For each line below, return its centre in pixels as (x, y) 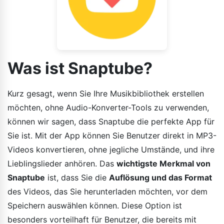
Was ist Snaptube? (80, 68)
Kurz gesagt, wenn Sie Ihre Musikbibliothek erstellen (106, 93)
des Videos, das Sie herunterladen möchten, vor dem (107, 191)
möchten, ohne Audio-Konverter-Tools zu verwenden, (108, 107)
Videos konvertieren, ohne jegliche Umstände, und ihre (111, 149)
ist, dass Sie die (77, 177)
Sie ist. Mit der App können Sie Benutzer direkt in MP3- (112, 135)
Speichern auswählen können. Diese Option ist (95, 205)
